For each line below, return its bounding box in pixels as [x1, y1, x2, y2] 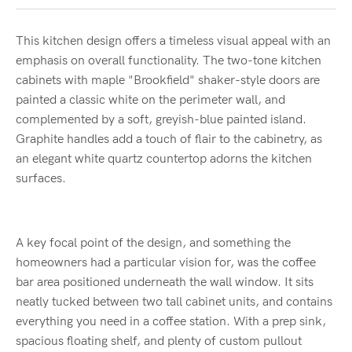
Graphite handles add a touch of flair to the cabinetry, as [16, 131, 322, 147]
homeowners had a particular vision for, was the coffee [16, 255, 316, 270]
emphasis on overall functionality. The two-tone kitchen [16, 53, 321, 68]
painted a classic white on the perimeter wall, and [16, 92, 285, 108]
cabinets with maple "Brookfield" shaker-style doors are [16, 72, 320, 88]
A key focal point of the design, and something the [16, 235, 291, 251]
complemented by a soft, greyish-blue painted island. [16, 112, 306, 127]
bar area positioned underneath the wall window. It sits [16, 274, 313, 290]
